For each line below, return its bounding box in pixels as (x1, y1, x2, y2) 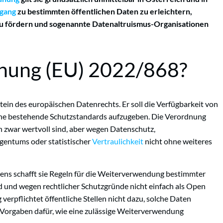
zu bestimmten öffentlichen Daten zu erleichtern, (16, 6, 192, 16)
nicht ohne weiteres (143, 136, 212, 146)
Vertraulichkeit (92, 136, 143, 146)
